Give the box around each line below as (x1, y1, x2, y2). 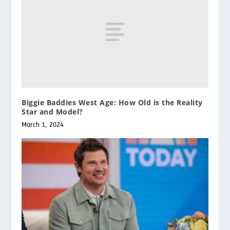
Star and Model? (22, 106, 83, 117)
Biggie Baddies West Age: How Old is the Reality (22, 97, 203, 107)
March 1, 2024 (22, 121, 64, 128)
